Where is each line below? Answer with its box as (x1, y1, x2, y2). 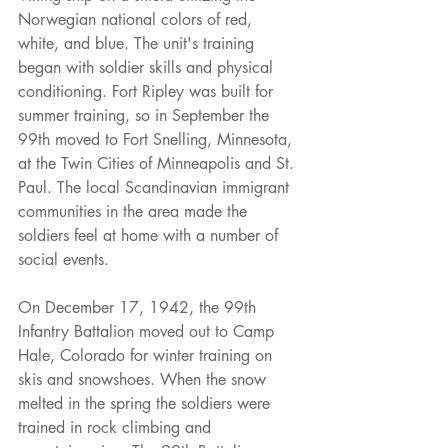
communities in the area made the (18, 201, 252, 223)
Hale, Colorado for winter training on (18, 345, 277, 367)
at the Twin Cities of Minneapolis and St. (18, 153, 299, 175)
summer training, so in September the (18, 105, 274, 127)
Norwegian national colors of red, (18, 9, 257, 31)
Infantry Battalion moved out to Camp (18, 321, 279, 343)
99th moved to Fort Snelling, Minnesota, (18, 129, 297, 151)
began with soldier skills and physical (18, 57, 278, 79)
